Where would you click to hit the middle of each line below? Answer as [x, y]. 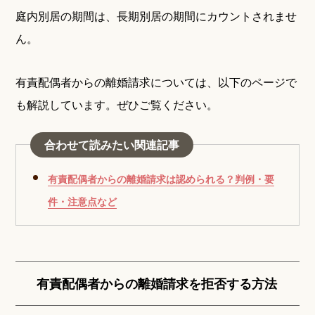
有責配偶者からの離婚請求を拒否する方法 [157, 284]
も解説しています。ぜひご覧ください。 [117, 105]
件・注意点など [83, 201]
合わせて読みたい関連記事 [112, 145]
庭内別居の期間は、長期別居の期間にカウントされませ [156, 16]
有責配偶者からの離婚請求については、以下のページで [156, 82]
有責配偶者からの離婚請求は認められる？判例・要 [161, 179]
